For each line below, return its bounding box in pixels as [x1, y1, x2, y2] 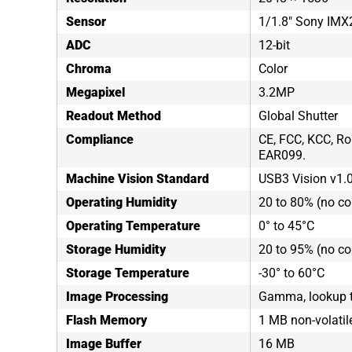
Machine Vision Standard [66, 171, 209, 186]
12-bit [258, 38, 290, 53]
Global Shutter [258, 108, 338, 123]
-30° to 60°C [258, 266, 324, 280]
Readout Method [66, 108, 161, 123]
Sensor [66, 14, 106, 29]
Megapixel [66, 85, 125, 100]
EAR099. [258, 148, 306, 163]
